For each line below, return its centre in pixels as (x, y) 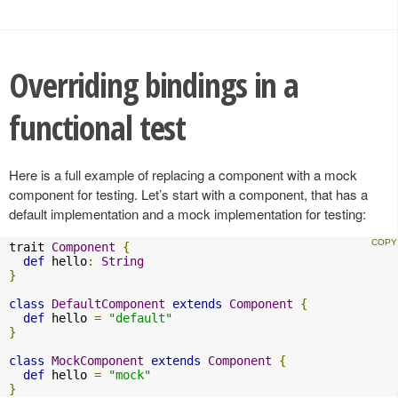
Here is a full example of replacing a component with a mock (183, 175)
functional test (98, 127)
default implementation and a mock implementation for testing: (187, 214)
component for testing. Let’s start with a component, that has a (188, 195)
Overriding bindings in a (154, 84)
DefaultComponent (108, 304)
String (123, 262)
